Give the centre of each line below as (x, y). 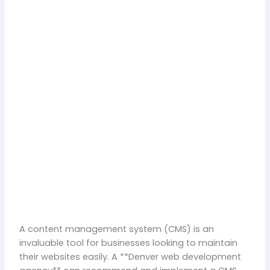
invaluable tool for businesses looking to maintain (128, 243)
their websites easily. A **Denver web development (130, 257)
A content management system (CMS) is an (116, 229)
